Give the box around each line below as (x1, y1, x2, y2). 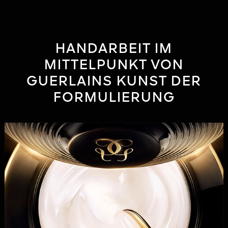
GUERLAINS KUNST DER (26, 75, 202, 89)
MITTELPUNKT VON (44, 59, 184, 72)
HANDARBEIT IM (55, 42, 173, 56)
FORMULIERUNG (53, 91, 175, 105)
